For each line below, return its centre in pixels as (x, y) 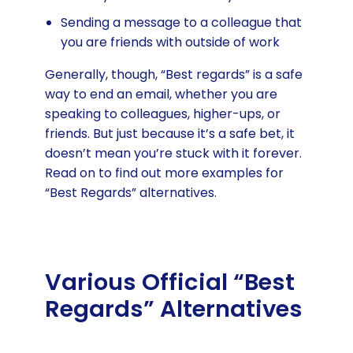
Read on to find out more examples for (164, 173)
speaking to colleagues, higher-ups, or (162, 113)
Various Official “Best (169, 282)
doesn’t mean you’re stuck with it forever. (173, 153)
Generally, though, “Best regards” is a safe (173, 74)
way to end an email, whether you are (161, 94)
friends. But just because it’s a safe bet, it (169, 133)
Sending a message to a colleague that (181, 22)
